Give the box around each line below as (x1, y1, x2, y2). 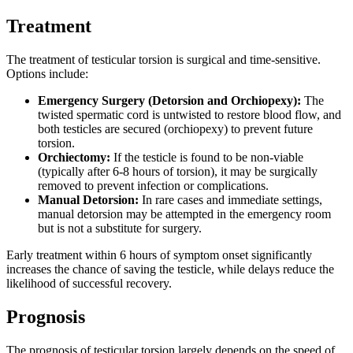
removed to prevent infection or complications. (38, 179, 269, 193)
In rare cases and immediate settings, (139, 193, 322, 207)
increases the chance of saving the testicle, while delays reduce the (6, 262, 334, 277)
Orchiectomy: (38, 150, 110, 165)
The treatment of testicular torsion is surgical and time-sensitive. (6, 53, 321, 67)
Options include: (6, 67, 88, 81)
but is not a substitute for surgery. (38, 221, 202, 236)
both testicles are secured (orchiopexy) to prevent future (38, 122, 313, 136)
